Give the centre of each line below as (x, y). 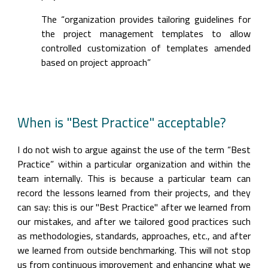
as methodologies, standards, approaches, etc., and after (134, 236)
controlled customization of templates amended (146, 48)
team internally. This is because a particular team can (134, 178)
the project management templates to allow (146, 33)
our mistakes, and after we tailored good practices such (134, 221)
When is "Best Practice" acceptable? (122, 122)
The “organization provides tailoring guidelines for (146, 19)
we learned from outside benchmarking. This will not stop (134, 250)
